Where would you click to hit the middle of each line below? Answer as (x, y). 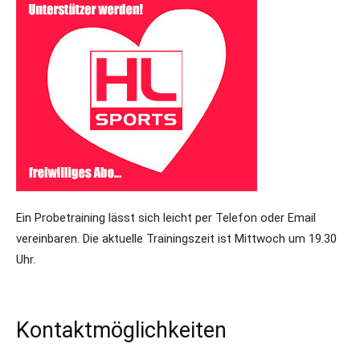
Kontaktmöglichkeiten (121, 330)
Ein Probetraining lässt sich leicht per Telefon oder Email (166, 218)
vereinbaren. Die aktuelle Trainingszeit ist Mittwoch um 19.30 (176, 239)
